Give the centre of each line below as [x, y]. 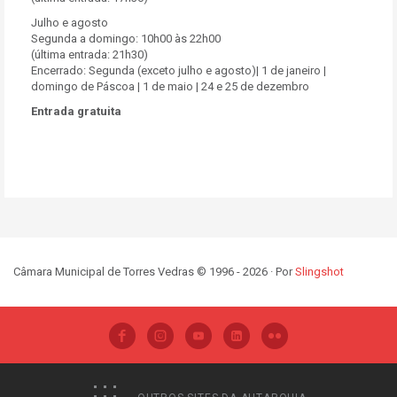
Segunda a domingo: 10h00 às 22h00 [126, 39]
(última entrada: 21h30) [90, 54]
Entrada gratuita [76, 111]
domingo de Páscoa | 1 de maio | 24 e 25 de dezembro [170, 86]
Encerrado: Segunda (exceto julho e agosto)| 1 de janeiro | [179, 70]
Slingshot [319, 272]
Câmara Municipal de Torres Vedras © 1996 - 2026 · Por [154, 272]
